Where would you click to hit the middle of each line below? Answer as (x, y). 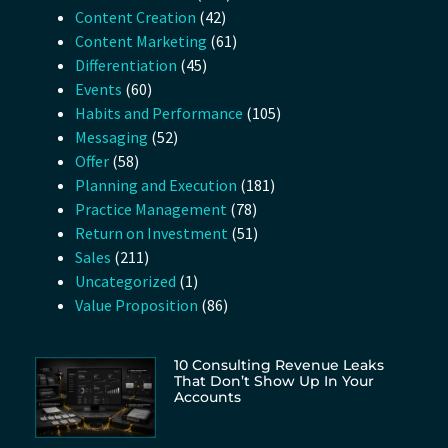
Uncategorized (125, 281)
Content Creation (135, 17)
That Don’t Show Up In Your (273, 381)
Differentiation (126, 65)
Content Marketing (141, 41)
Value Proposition (136, 305)
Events (98, 89)
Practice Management (151, 209)
